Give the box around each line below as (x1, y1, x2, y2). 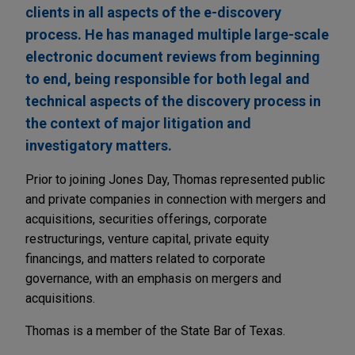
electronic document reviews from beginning (25, 48, 320, 66)
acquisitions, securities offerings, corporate (25, 212, 267, 227)
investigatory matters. (25, 137, 172, 155)
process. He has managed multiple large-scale (25, 26, 329, 44)
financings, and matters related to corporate (25, 251, 265, 267)
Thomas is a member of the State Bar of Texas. (25, 323, 285, 339)
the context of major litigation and (25, 115, 251, 132)
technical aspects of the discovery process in (25, 93, 321, 110)
